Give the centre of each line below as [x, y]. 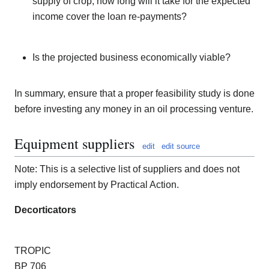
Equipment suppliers [74, 143]
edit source [181, 146]
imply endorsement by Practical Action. [97, 185]
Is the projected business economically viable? [131, 57]
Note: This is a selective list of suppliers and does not [127, 169]
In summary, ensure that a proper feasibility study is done [134, 93]
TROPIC [33, 251]
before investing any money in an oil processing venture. [134, 109]
